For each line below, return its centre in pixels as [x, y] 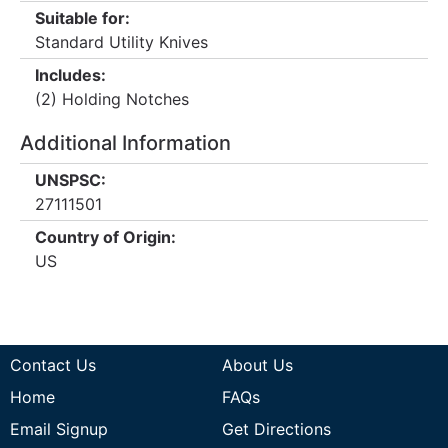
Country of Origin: [105, 237]
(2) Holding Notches [112, 99]
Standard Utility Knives [121, 42]
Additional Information [125, 143]
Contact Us [53, 365]
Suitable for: [82, 18]
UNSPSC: [70, 180]
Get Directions [276, 429]
